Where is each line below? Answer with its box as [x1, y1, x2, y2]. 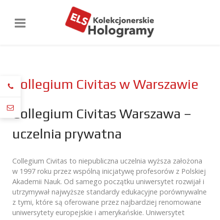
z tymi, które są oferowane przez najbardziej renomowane [12, 197, 201, 207]
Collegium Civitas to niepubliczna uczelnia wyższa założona [12, 156, 202, 165]
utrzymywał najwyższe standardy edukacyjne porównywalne [12, 187, 207, 196]
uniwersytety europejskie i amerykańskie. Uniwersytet [12, 207, 185, 217]
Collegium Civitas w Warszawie [12, 76, 198, 92]
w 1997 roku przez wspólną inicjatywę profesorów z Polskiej [12, 166, 206, 176]
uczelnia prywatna [12, 125, 122, 141]
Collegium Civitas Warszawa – [12, 105, 192, 121]
